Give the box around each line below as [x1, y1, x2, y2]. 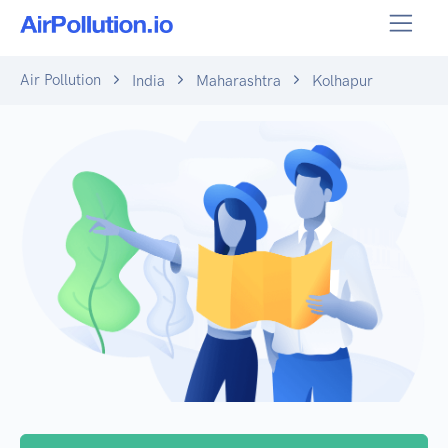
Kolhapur [312, 72, 373, 90]
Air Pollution [20, 71, 101, 89]
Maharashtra [196, 72, 281, 90]
